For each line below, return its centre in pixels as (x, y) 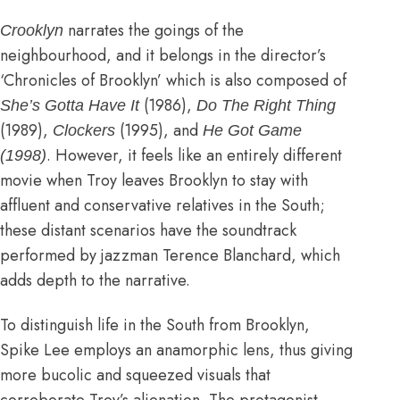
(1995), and (159, 130)
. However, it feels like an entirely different (194, 155)
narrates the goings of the (154, 30)
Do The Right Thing (266, 105)
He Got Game (252, 130)
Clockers (84, 130)
